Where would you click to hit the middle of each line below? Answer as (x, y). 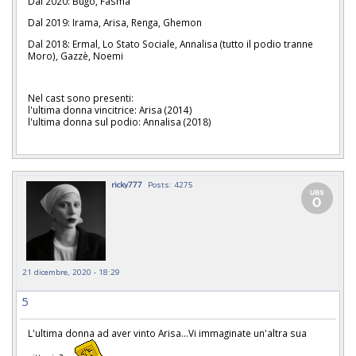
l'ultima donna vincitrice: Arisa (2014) (110, 110)
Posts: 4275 (170, 185)
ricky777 (127, 185)
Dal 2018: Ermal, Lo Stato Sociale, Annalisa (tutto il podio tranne (170, 43)
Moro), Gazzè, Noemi (75, 55)
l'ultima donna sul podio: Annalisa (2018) (120, 122)
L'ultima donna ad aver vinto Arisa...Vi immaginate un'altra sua (167, 333)
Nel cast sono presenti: (81, 98)
